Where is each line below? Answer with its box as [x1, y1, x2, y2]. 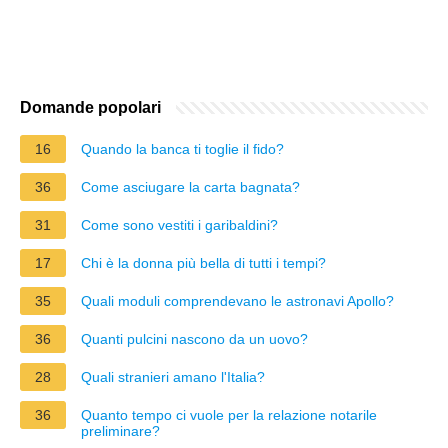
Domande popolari [20, 98, 161, 116]
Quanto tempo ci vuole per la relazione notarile [81, 406, 377, 423]
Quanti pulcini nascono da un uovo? [81, 330, 308, 347]
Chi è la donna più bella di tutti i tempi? [81, 254, 326, 271]
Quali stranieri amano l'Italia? [81, 368, 265, 385]
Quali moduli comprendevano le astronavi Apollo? [81, 292, 394, 309]
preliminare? [81, 422, 160, 439]
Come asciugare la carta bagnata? [81, 178, 300, 195]
